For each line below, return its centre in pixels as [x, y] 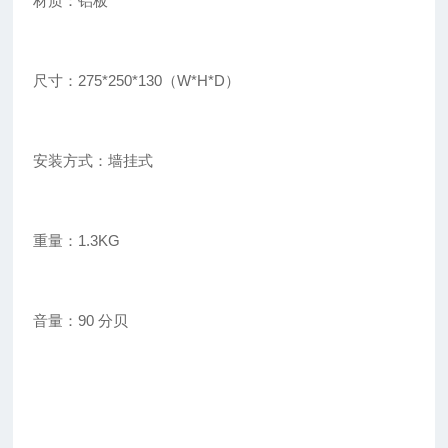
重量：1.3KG [77, 241]
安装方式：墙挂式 [93, 161]
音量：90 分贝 [81, 321]
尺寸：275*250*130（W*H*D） [137, 81]
